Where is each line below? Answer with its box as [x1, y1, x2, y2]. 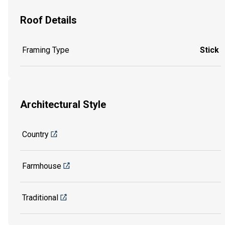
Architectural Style [20, 98, 106, 111]
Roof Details [20, 14, 77, 27]
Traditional [22, 192, 58, 202]
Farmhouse [22, 161, 61, 171]
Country [22, 129, 49, 139]
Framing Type [22, 45, 69, 55]
